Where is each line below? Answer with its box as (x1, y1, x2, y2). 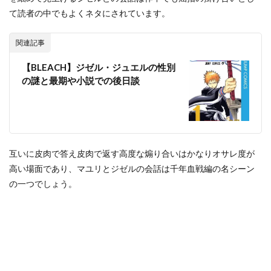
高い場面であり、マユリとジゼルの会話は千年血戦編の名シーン (9, 163, 255, 174)
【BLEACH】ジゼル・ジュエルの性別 (22, 62, 175, 73)
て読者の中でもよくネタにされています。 (9, 8, 170, 18)
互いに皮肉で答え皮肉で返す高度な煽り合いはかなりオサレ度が (9, 148, 255, 158)
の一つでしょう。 (9, 178, 77, 189)
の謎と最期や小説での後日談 (22, 75, 140, 86)
